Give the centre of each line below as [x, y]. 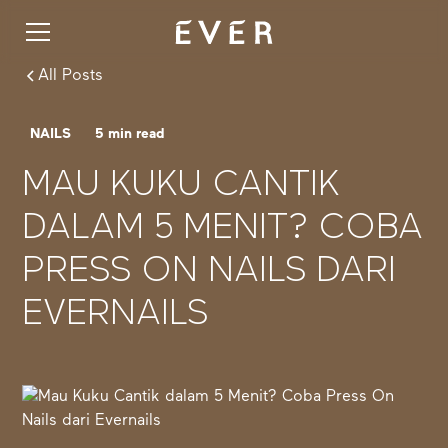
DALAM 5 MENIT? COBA [223, 229]
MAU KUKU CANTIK [181, 186]
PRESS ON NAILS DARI [209, 272]
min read [135, 134]
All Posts [71, 76]
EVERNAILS [115, 315]
